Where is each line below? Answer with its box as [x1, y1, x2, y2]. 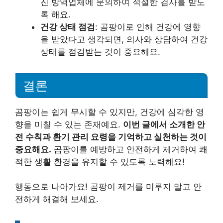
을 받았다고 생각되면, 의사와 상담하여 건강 [40, 34, 208, 44]
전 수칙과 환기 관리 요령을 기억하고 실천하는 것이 [15, 131, 207, 142]
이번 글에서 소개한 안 [123, 119, 205, 129]
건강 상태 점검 [40, 22, 95, 32]
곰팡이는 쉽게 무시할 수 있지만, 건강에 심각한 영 [15, 107, 204, 117]
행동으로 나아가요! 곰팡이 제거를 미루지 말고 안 [15, 182, 202, 192]
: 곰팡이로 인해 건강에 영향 [95, 22, 201, 32]
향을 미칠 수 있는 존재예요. [15, 119, 123, 129]
